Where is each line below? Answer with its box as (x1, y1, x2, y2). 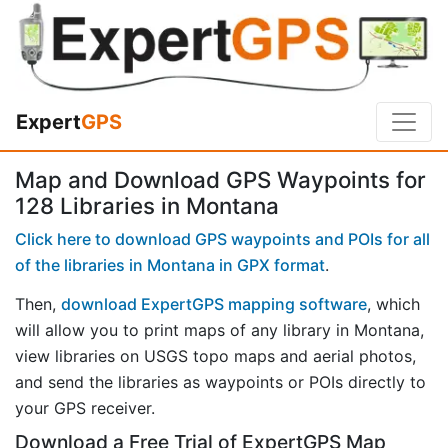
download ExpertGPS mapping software (61, 293, 367, 314)
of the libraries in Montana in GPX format (15, 254, 325, 275)
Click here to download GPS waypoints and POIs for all (15, 228, 430, 249)
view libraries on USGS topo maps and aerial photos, (15, 345, 416, 366)
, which (367, 293, 420, 314)
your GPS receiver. (15, 397, 155, 418)
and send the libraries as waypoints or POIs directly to (15, 371, 426, 392)
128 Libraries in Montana (15, 192, 279, 220)
